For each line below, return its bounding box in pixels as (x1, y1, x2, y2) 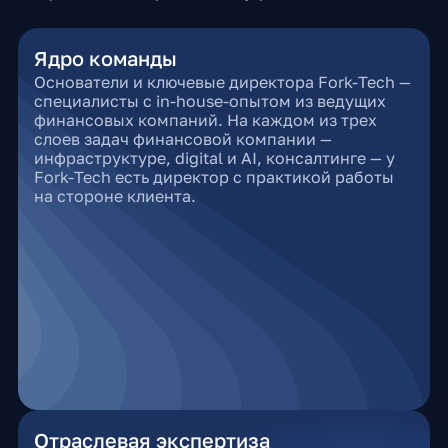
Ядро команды (33, 46, 177, 70)
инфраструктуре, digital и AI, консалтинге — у (33, 148, 395, 168)
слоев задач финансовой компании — (33, 129, 332, 149)
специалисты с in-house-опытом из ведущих (33, 91, 386, 111)
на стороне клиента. (33, 186, 196, 206)
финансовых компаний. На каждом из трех (33, 110, 377, 130)
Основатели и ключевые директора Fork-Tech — (33, 72, 411, 92)
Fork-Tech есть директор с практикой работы (33, 167, 394, 187)
